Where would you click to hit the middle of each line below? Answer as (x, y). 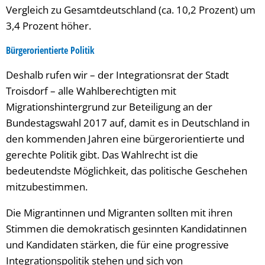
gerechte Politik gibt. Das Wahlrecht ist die (102, 155)
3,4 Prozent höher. (49, 26)
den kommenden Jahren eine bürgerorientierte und (125, 139)
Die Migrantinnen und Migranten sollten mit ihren (119, 213)
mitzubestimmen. (47, 187)
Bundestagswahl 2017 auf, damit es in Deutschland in (128, 123)
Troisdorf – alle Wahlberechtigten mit (91, 91)
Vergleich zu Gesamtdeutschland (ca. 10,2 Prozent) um (131, 10)
